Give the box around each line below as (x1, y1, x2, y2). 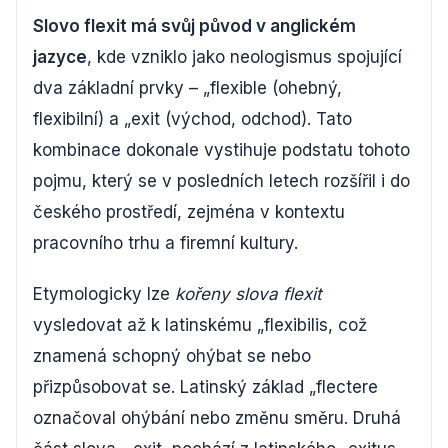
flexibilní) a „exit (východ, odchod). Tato (33, 108, 352, 129)
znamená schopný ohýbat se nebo (33, 345, 311, 366)
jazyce (33, 46, 87, 67)
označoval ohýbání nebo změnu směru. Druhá (33, 407, 401, 428)
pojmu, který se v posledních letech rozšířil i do (33, 170, 410, 191)
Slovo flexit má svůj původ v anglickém (33, 15, 356, 36)
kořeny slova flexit (175, 283, 322, 304)
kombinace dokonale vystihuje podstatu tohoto (33, 139, 410, 160)
